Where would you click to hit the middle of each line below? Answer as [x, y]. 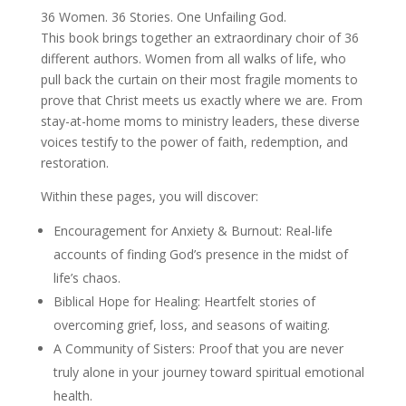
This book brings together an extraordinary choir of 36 [199, 38]
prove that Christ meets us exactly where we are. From [201, 100]
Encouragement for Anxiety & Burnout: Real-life [193, 231]
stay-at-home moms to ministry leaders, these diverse [200, 121]
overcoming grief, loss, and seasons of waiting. [191, 325]
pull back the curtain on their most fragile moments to [199, 79]
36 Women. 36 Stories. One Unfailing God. [163, 17]
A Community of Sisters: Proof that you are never [198, 348]
